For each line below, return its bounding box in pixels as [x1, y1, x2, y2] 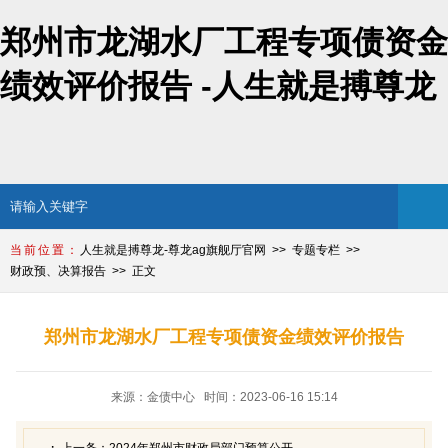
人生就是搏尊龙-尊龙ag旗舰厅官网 [80, 242, 266, 257]
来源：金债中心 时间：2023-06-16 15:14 [110, 389, 338, 404]
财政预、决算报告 [10, 263, 106, 278]
